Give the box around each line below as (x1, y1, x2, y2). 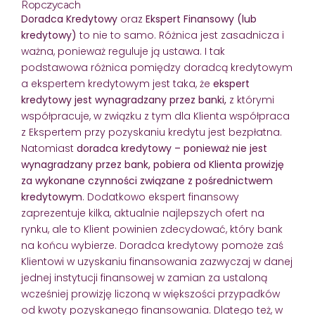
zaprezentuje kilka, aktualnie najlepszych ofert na (21, 205, 264, 220)
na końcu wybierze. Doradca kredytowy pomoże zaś (21, 238, 283, 252)
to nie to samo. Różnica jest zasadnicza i (77, 27, 284, 42)
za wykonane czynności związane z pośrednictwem (21, 173, 273, 188)
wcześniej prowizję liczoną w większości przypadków (21, 286, 280, 301)
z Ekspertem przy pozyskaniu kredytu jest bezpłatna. (21, 124, 282, 139)
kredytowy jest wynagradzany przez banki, (21, 92, 226, 107)
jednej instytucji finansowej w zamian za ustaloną (21, 270, 267, 285)
